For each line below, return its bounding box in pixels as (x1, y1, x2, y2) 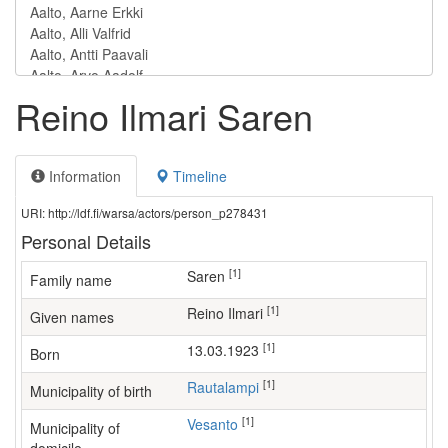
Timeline (169, 166, 227, 186)
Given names (30, 307, 114, 327)
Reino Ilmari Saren (15, 90, 313, 141)
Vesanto (195, 414, 238, 434)
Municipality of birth (30, 381, 152, 401)
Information (45, 166, 121, 186)
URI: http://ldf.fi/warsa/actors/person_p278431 (21, 204, 268, 221)
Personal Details (21, 228, 151, 254)
